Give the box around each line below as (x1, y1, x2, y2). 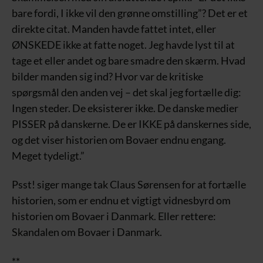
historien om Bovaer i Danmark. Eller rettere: (12, 210, 216, 223)
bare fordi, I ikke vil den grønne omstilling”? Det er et (12, 6, 248, 19)
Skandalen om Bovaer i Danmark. (12, 225, 162, 239)
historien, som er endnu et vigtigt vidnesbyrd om (12, 194, 231, 207)
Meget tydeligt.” (12, 149, 85, 162)
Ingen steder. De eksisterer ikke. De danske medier (12, 101, 238, 114)
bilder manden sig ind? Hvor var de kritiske (12, 69, 203, 83)
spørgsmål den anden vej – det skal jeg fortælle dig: (12, 85, 241, 99)
